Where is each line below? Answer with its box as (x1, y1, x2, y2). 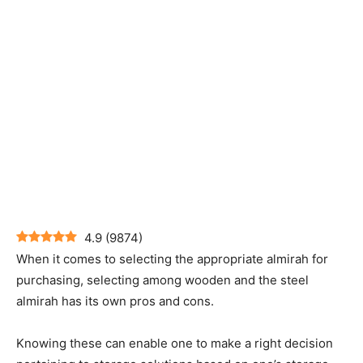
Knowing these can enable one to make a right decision (16, 335, 333, 352)
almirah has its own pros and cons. (16, 293, 217, 310)
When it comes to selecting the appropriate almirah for (16, 251, 328, 267)
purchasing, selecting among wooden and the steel (16, 272, 309, 288)
